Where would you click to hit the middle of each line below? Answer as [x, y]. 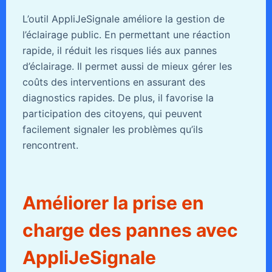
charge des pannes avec [130, 230]
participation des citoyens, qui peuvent [112, 114]
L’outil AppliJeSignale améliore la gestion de [123, 19]
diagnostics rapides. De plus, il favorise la [118, 98]
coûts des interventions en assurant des [114, 82]
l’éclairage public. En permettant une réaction [126, 35]
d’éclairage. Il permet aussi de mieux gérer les [127, 66]
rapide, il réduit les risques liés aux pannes [119, 51]
